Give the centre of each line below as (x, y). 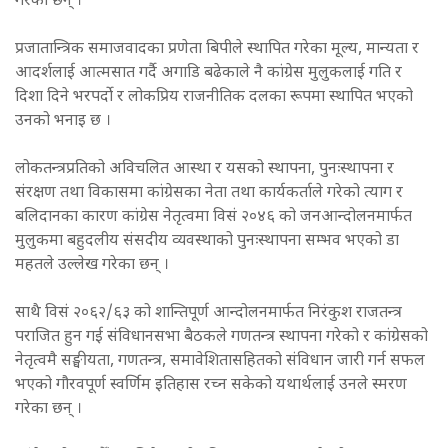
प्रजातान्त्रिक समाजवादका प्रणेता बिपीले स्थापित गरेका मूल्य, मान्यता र (217, 50)
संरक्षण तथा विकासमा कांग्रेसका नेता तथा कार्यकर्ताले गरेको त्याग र (209, 194)
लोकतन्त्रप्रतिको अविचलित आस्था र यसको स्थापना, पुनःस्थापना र (204, 170)
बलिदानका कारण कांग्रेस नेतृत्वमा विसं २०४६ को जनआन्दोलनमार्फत (213, 218)
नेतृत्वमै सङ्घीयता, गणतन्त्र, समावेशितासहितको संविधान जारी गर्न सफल (220, 362)
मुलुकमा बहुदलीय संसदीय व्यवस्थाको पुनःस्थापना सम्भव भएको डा (207, 242)
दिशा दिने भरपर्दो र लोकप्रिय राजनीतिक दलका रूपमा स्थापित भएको (214, 98)
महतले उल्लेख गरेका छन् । (94, 266)
